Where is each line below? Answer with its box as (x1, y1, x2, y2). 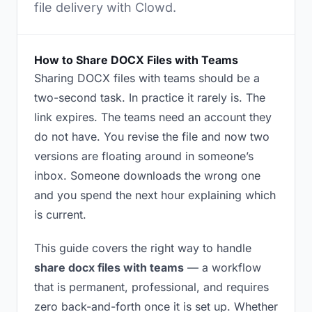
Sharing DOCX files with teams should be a (34, 71, 260, 85)
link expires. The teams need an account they (34, 110, 272, 124)
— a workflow (184, 260, 261, 274)
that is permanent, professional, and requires (34, 280, 269, 294)
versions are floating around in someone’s (34, 149, 253, 163)
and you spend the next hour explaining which (34, 188, 276, 202)
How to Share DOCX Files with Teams (34, 53, 238, 67)
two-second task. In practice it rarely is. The (34, 91, 265, 104)
